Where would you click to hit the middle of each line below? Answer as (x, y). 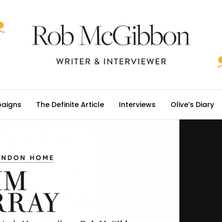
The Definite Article (70, 105)
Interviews (137, 105)
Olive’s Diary (192, 105)
